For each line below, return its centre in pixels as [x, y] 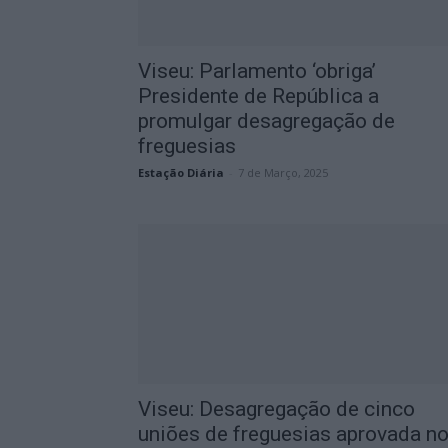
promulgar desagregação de [266, 121]
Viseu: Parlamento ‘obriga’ [257, 71]
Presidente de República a [258, 96]
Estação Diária [181, 172]
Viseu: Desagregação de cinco [276, 409]
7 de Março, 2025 [283, 172]
